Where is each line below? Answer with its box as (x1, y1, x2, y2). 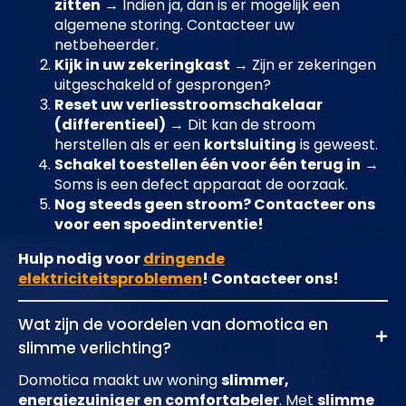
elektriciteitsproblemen (18, 268, 202, 290)
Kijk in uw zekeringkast (54, 54, 230, 76)
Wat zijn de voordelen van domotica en (18, 314, 328, 336)
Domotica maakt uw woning (18, 370, 221, 391)
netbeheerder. (54, 34, 159, 56)
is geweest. (296, 134, 378, 156)
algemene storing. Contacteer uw (54, 14, 295, 36)
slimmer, (221, 370, 289, 391)
